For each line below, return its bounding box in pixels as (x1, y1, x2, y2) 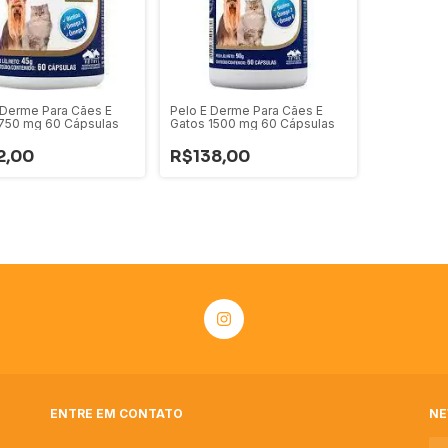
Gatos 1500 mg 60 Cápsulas (170, 116, 336, 132)
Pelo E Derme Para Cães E (170, 103, 324, 119)
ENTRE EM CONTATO (50, 406, 183, 422)
